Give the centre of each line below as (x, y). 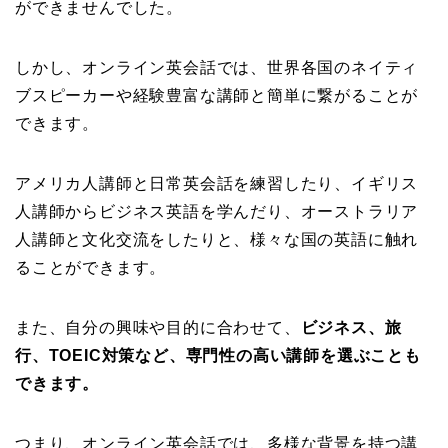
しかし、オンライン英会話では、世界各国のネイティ (217, 68)
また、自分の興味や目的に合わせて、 (158, 328)
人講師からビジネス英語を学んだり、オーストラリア (217, 212)
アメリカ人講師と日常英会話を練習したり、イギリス (217, 184)
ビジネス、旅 (351, 328)
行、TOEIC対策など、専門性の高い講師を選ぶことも (218, 356)
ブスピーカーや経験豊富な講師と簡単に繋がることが (217, 96)
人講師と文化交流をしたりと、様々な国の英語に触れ (217, 240)
